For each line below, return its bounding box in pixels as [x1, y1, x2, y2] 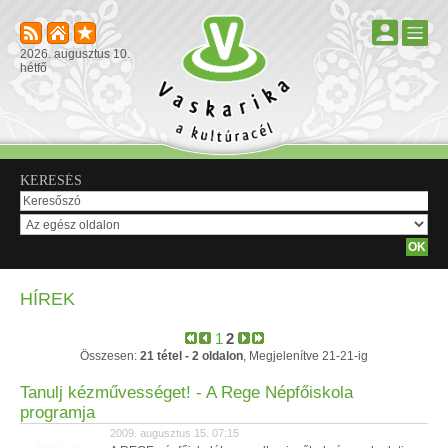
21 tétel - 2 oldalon [140, 349, 243, 363]
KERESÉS [20, 173, 82, 188]
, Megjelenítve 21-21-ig [243, 349, 368, 363]
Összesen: [80, 349, 140, 363]
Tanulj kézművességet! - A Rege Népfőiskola [20, 383, 353, 402]
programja [20, 403, 95, 422]
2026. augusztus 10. [20, 47, 130, 61]
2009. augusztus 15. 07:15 [110, 427, 239, 439]
